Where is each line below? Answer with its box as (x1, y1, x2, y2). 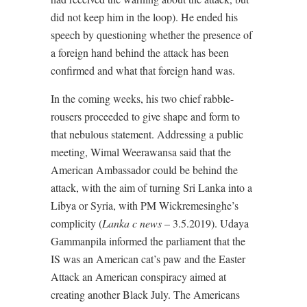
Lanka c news (102, 216, 162, 231)
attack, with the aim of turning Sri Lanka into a (51, 180, 252, 195)
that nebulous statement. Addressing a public (51, 127, 243, 142)
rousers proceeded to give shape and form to (51, 109, 240, 124)
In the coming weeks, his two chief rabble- (51, 91, 234, 106)
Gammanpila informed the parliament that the (51, 234, 245, 249)
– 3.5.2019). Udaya (162, 216, 249, 231)
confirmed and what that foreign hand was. (51, 63, 235, 78)
